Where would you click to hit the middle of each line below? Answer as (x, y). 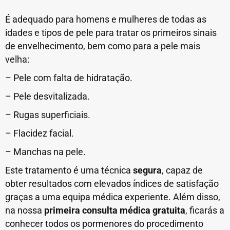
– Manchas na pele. (45, 152)
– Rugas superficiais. (48, 115)
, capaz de (182, 170)
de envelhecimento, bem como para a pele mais (103, 46)
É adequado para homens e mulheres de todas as (106, 20)
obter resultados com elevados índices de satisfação (112, 184)
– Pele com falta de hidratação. (69, 78)
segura (147, 170)
